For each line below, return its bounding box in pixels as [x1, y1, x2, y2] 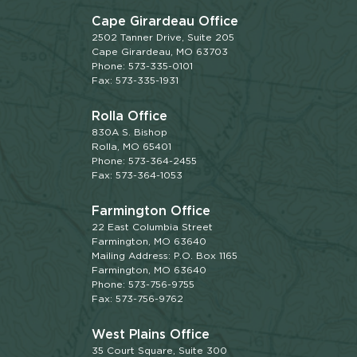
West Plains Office [92, 327, 210, 343]
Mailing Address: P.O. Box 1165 [92, 249, 238, 262]
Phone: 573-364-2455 [92, 155, 198, 167]
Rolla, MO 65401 [92, 140, 172, 153]
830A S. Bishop [92, 126, 168, 139]
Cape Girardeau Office [92, 14, 239, 29]
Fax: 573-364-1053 [92, 169, 183, 182]
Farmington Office [92, 203, 211, 219]
